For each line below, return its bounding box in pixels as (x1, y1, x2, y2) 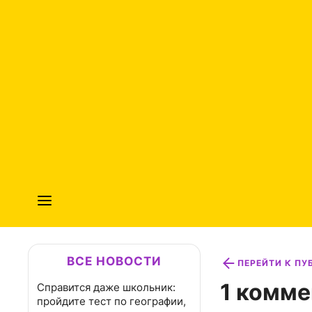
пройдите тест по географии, (37, 295, 186, 308)
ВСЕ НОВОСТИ (67, 254, 162, 268)
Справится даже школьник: (37, 281, 175, 294)
